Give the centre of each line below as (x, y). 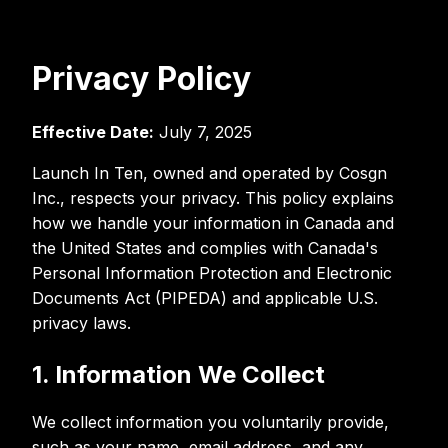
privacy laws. (81, 323)
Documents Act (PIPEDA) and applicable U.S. (205, 298)
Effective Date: (93, 132)
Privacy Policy (141, 79)
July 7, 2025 (203, 132)
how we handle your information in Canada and (213, 223)
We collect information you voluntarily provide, (210, 422)
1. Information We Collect (178, 375)
